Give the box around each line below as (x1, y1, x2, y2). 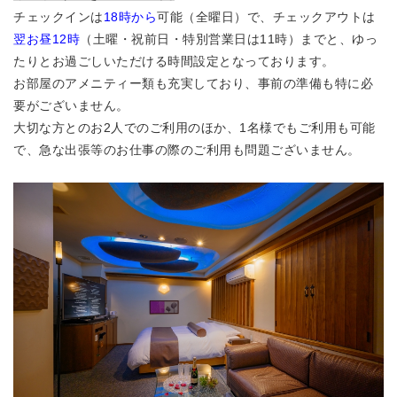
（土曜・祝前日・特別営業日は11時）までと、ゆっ (80, 32, 378, 47)
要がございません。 (13, 98, 129, 113)
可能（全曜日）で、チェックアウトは (157, 10, 376, 25)
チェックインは (13, 10, 104, 25)
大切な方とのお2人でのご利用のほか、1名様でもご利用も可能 (13, 121, 376, 136)
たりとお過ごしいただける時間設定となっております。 (13, 54, 335, 69)
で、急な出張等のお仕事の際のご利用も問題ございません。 (13, 143, 361, 158)
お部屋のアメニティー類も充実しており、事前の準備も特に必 (13, 76, 373, 91)
